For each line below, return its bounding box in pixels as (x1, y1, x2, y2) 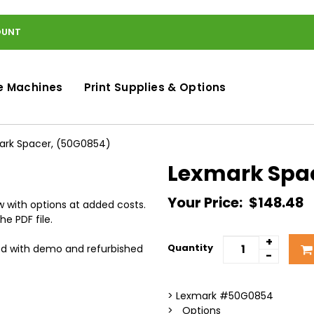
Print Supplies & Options (83, 80, 226, 95)
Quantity (168, 240, 213, 254)
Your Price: (168, 193, 245, 212)
